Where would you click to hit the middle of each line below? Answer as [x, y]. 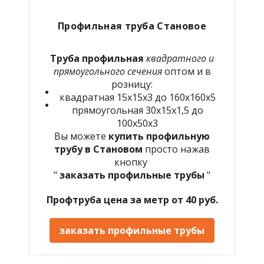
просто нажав [177, 149]
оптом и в [187, 71]
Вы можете [81, 136]
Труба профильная [97, 58]
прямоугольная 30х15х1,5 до [137, 110]
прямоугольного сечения [109, 71]
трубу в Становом [100, 149]
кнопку [132, 162]
